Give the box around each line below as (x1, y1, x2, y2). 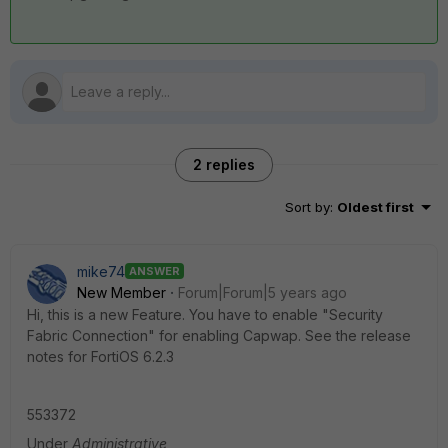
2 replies (193, 155, 255, 173)
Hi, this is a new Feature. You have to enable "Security (27, 305, 383, 323)
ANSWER (129, 264, 180, 279)
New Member (77, 283, 166, 301)
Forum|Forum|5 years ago (178, 283, 347, 301)
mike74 (77, 262, 125, 280)
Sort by (285, 198, 330, 215)
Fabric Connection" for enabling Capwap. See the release (27, 326, 411, 344)
